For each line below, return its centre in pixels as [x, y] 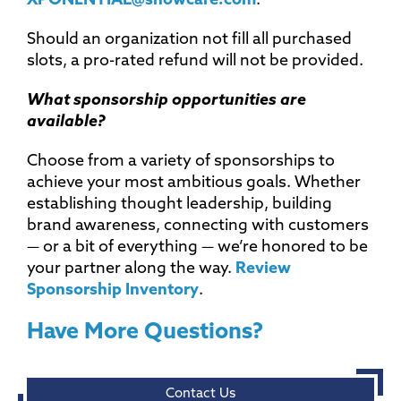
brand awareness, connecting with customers [198, 226]
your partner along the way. [131, 269]
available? [66, 122]
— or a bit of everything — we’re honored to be [197, 247]
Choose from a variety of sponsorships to [181, 161]
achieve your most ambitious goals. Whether [194, 183]
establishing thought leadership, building [179, 204]
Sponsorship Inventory [113, 290]
